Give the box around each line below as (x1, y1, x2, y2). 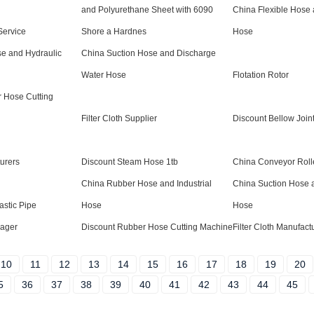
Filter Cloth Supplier (81, 114, 157, 123)
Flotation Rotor (233, 70, 289, 80)
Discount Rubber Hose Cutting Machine (81, 222, 233, 232)
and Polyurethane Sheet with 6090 (81, 5, 213, 15)
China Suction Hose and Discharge (81, 48, 216, 58)
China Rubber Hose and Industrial (81, 179, 212, 189)
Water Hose (81, 70, 126, 80)
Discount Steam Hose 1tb (81, 157, 178, 167)
